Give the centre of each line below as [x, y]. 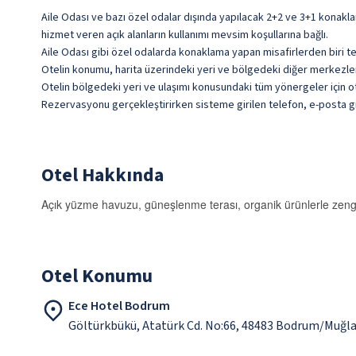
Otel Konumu [97, 276]
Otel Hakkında [103, 175]
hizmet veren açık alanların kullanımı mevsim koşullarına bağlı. [185, 35]
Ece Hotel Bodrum [119, 306]
